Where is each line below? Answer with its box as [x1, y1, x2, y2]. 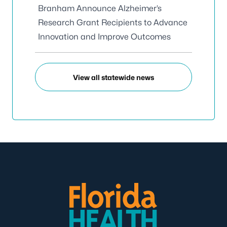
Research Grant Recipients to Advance [38, 18, 187, 27]
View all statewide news [73, 72, 154, 82]
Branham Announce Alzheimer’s [38, 4, 162, 13]
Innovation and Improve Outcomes [38, 32, 171, 42]
